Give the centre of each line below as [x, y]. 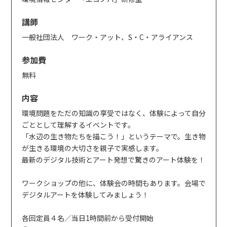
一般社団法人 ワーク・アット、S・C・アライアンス [107, 37]
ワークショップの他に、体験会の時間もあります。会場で [113, 183]
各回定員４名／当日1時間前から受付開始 [87, 218]
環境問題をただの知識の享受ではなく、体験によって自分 [113, 113]
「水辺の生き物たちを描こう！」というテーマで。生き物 [113, 136]
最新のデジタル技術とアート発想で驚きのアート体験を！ [113, 159]
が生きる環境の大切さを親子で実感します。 [92, 148]
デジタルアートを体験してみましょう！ [85, 194]
